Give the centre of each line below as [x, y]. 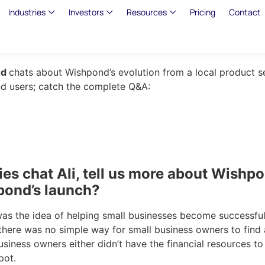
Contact [245, 12]
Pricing [202, 12]
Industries [27, 12]
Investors [86, 12]
